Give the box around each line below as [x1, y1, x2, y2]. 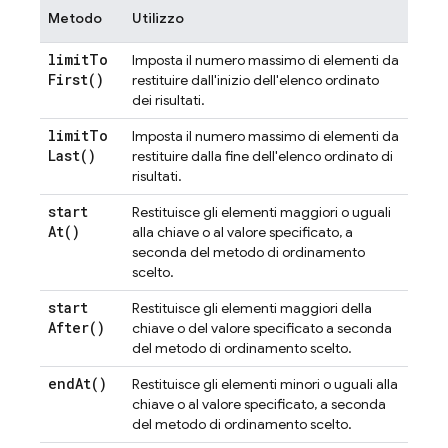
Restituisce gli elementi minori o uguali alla [132, 375, 398, 393]
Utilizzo [132, 9, 184, 27]
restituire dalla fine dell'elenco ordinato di [132, 147, 393, 165]
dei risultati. [132, 91, 205, 109]
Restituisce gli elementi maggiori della [132, 299, 372, 317]
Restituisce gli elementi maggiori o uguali [132, 203, 391, 221]
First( [48, 70, 96, 89]
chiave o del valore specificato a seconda [132, 319, 392, 337]
